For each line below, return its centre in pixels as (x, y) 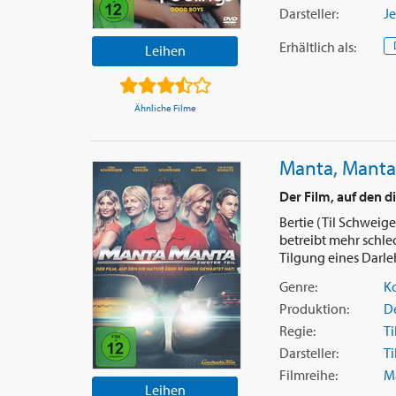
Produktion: (314, 308)
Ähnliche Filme (165, 107)
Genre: (298, 286)
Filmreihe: (308, 375)
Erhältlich (307, 46)
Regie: (297, 330)
